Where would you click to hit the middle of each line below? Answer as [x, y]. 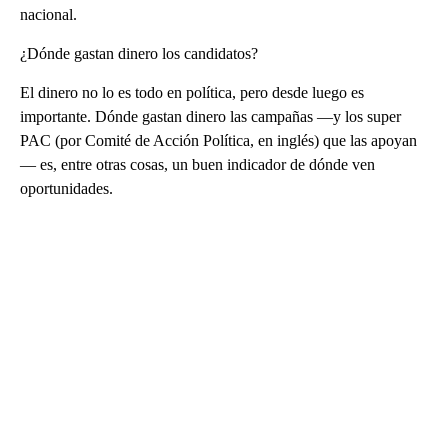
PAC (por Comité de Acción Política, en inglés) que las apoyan [218, 140]
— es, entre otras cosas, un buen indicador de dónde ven [197, 164]
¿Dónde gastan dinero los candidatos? [139, 53]
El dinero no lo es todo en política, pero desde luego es [192, 92]
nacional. [48, 14]
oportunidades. [66, 188]
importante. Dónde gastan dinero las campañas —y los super [210, 116]
